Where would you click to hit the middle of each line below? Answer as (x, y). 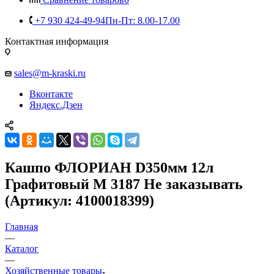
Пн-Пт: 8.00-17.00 (143, 20)
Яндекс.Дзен (56, 105)
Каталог (22, 248)
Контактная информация (57, 41)
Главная (21, 226)
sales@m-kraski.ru (50, 73)
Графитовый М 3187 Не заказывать (124, 184)
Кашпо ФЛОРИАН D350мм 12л (109, 167)
